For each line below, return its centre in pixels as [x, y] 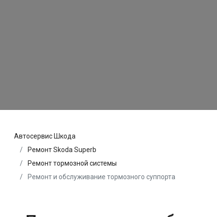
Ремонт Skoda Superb [62, 149]
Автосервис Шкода [45, 136]
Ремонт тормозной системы [72, 163]
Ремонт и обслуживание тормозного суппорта [101, 177]
